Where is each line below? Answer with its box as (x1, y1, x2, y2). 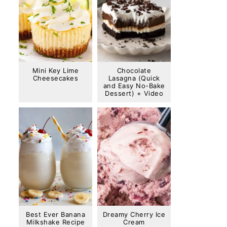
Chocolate (117, 66, 152, 75)
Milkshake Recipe (26, 217, 85, 226)
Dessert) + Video (105, 89, 163, 98)
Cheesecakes (32, 74, 79, 83)
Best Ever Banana (26, 210, 85, 218)
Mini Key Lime (32, 66, 79, 75)
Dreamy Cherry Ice (102, 210, 166, 218)
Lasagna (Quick (108, 74, 160, 83)
